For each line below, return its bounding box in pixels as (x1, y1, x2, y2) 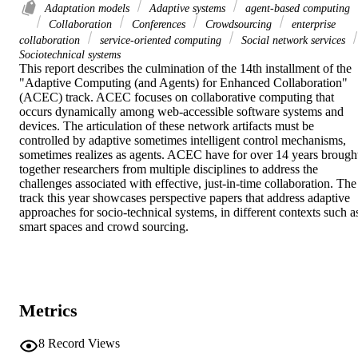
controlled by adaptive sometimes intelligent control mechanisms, (19, 133, 346, 148)
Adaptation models (45, 2, 133, 15)
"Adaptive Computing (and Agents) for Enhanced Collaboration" (19, 76, 348, 90)
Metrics (19, 300, 78, 321)
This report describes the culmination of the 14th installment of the (19, 62, 352, 76)
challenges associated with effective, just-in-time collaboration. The (19, 177, 356, 191)
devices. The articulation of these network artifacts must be (19, 119, 314, 133)
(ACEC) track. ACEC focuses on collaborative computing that (19, 90, 334, 105)
